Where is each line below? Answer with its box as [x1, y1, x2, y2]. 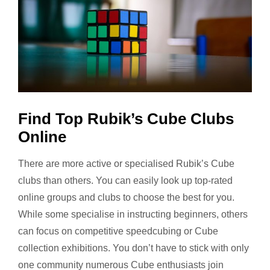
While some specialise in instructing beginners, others [18, 209, 248, 219]
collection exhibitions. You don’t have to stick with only [18, 242, 249, 253]
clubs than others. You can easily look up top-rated [18, 175, 233, 186]
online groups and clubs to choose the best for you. [18, 192, 234, 202]
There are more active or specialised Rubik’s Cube [18, 158, 234, 169]
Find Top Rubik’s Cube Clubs [18, 110, 234, 127]
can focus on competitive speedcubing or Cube [18, 225, 218, 236]
